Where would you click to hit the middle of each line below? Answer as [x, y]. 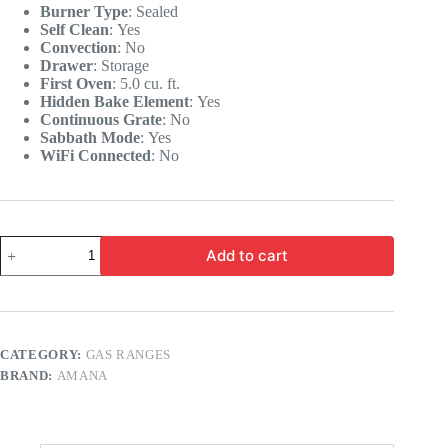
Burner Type [84, 11]
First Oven [76, 83]
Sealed [157, 11]
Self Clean [74, 29]
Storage [125, 65]
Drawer [66, 65]
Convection [78, 47]
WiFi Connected [95, 155]
